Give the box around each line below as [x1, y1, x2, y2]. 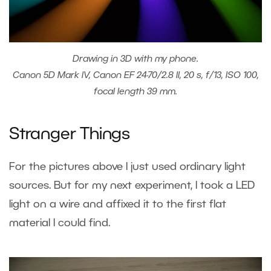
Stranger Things [9, 127, 130, 142]
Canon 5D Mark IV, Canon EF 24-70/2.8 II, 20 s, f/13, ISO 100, [12, 71, 259, 80]
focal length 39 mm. [94, 87, 177, 96]
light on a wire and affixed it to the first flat [9, 199, 226, 209]
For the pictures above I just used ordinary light [9, 162, 246, 172]
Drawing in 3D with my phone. [73, 54, 198, 64]
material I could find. [9, 218, 110, 228]
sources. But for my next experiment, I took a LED [9, 180, 255, 191]
